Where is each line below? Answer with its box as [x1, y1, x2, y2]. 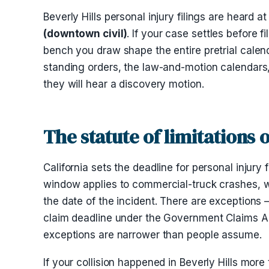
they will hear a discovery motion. [43, 78, 204, 90]
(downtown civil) [43, 28, 127, 40]
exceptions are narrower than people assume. [43, 229, 262, 241]
